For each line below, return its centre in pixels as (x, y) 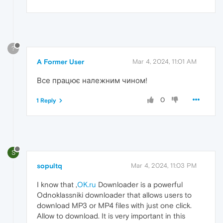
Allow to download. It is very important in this (111, 216)
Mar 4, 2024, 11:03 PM (164, 166)
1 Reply (46, 101)
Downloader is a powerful (139, 185)
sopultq (50, 166)
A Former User (60, 62)
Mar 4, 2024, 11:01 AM (165, 62)
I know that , (57, 185)
